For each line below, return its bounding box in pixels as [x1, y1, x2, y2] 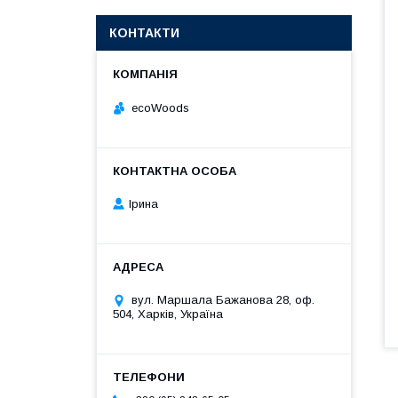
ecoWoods [131, 100, 189, 115]
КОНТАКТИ [109, 26, 179, 40]
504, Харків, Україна [113, 307, 223, 322]
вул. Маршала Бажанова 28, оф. [131, 293, 314, 307]
